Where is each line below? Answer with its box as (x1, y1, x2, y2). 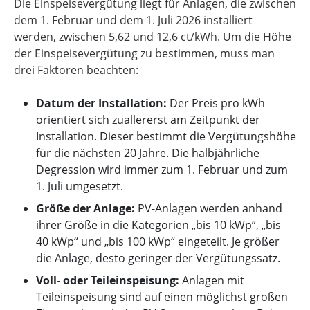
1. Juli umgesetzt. (36, 179, 123, 194)
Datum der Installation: (36, 95, 167, 111)
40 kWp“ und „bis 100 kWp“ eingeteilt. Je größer (36, 234, 280, 249)
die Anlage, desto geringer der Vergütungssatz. (36, 250, 280, 266)
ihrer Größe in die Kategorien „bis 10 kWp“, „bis (36, 217, 281, 232)
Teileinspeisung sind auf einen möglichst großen (36, 289, 288, 304)
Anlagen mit (179, 273, 244, 288)
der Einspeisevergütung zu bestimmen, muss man (14, 46, 275, 61)
